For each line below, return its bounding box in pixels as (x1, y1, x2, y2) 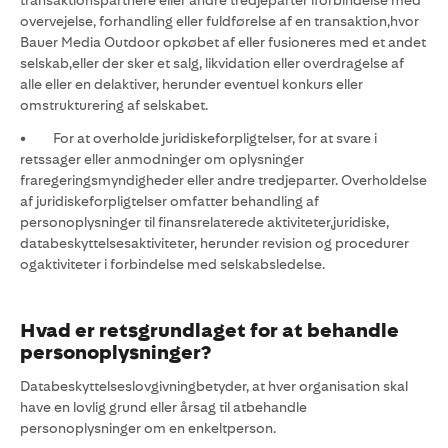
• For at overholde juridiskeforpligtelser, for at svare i (20, 130, 377, 146)
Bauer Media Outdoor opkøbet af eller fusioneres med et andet (20, 34, 426, 50)
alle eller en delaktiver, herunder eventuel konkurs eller (20, 76, 363, 92)
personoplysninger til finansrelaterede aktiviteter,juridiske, (20, 214, 389, 230)
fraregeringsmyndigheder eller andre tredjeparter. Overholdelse (20, 172, 427, 188)
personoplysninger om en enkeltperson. (20, 420, 276, 436)
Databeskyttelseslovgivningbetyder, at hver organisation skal (20, 378, 408, 394)
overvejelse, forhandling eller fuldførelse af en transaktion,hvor (20, 13, 419, 29)
